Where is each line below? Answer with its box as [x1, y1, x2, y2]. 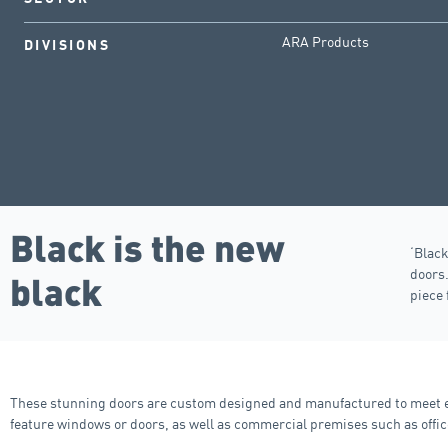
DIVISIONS [24, 37, 111, 53]
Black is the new [10, 224, 285, 270]
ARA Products [282, 32, 369, 50]
